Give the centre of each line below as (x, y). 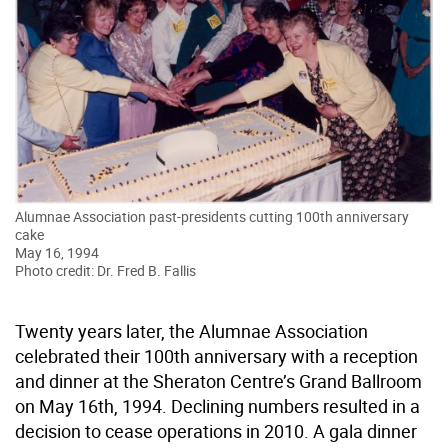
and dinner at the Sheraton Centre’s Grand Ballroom (218, 380)
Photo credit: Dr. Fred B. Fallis (105, 270)
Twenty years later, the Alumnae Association (191, 330)
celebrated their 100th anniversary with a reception (216, 355)
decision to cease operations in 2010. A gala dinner (216, 430)
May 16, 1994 (57, 252)
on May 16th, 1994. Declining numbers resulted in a (217, 405)
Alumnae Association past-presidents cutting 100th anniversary (212, 216)
